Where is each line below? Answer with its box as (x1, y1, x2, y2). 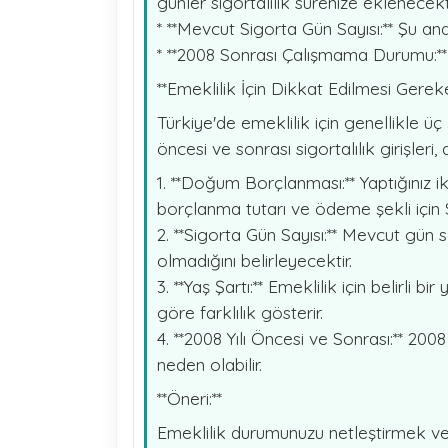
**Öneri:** (156, 387, 222, 409)
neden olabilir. (156, 353, 262, 375)
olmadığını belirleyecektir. (156, 249, 352, 271)
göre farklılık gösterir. (156, 301, 323, 323)
